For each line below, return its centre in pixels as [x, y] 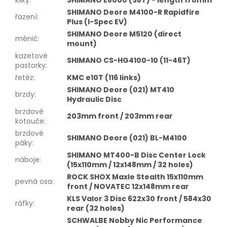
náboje [27, 159]
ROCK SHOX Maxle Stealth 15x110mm [135, 177]
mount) [82, 43]
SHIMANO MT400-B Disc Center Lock [136, 155]
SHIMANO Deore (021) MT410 [121, 89]
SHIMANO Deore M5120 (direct [124, 34]
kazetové [31, 55]
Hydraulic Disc [94, 99]
